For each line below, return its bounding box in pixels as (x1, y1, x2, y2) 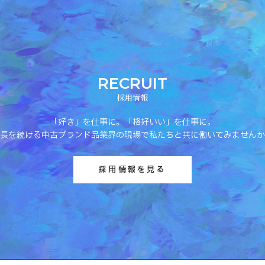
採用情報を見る (99, 164, 166, 176)
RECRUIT (98, 74, 167, 93)
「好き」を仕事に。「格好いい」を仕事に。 (50, 116, 215, 129)
